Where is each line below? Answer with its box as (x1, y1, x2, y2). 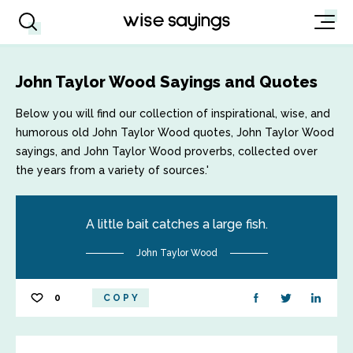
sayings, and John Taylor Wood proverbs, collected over (16, 145, 318, 158)
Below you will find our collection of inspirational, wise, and (16, 107, 330, 120)
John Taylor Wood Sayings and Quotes (16, 72, 318, 91)
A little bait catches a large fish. (85, 217, 268, 232)
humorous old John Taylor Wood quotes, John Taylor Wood (16, 126, 334, 139)
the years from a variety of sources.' (16, 164, 209, 176)
